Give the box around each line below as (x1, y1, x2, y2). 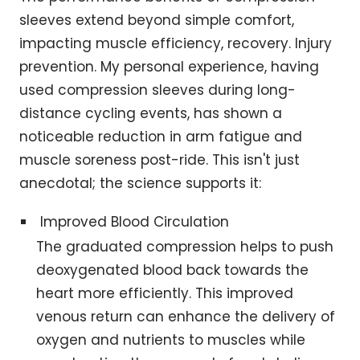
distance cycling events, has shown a (19, 104, 282, 124)
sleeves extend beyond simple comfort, (19, 10, 294, 31)
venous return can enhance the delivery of (36, 307, 336, 327)
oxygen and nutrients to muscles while (36, 330, 306, 350)
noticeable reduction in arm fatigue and (19, 127, 302, 147)
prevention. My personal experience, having (19, 57, 319, 77)
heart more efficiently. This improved (36, 284, 294, 304)
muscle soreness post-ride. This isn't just (19, 150, 300, 170)
